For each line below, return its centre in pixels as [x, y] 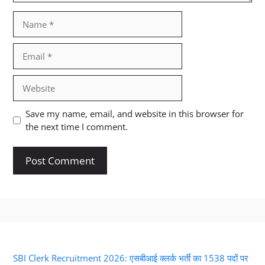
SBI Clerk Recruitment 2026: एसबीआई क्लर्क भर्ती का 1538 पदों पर [131, 258]
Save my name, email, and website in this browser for [134, 114]
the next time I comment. [76, 127]
